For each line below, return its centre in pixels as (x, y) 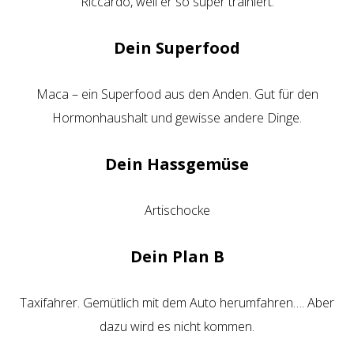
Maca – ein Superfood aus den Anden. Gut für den (177, 94)
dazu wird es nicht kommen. (177, 326)
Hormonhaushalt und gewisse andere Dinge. (177, 118)
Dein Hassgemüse (177, 164)
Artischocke (177, 210)
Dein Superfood (177, 48)
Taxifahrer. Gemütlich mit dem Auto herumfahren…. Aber (177, 303)
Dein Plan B (177, 256)
